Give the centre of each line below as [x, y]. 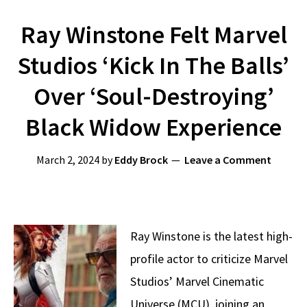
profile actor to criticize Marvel [209, 259]
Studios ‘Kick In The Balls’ [153, 65]
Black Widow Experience [153, 127]
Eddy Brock [141, 160]
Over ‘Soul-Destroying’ [153, 96]
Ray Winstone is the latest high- [211, 236]
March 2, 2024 [67, 160]
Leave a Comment [228, 160]
